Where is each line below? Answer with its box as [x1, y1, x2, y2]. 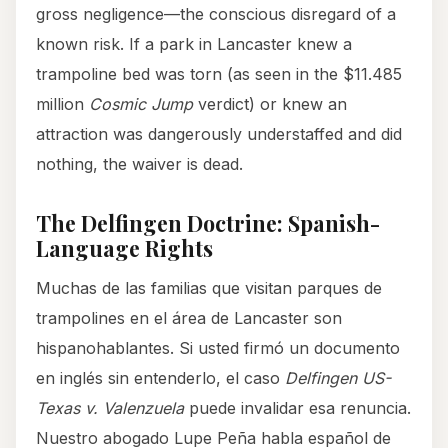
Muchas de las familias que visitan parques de [36, 278, 382, 299]
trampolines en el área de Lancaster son [36, 308, 342, 329]
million [36, 94, 89, 115]
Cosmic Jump [89, 94, 193, 115]
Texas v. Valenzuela [36, 398, 184, 419]
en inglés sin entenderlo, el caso [36, 368, 285, 389]
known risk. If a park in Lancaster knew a [36, 34, 352, 55]
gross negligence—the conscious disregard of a [36, 4, 396, 25]
